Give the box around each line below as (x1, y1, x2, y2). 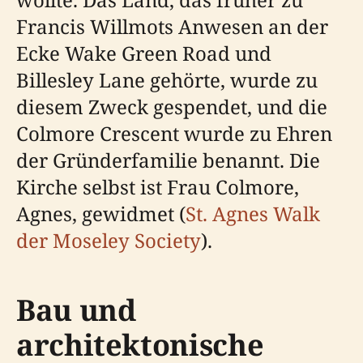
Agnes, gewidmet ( (16, 199, 186, 227)
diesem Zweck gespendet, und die (16, 92, 327, 120)
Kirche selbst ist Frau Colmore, (16, 173, 299, 200)
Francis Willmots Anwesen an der (16, 12, 328, 40)
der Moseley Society (16, 226, 201, 254)
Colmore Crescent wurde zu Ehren (16, 119, 332, 147)
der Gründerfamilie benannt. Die (16, 146, 320, 173)
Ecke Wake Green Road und (16, 39, 271, 66)
